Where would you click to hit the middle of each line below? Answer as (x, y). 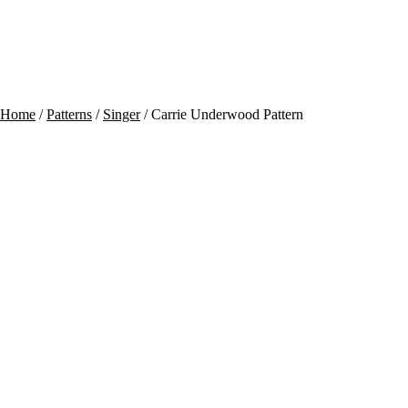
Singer (122, 114)
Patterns (69, 114)
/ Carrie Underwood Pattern (222, 114)
